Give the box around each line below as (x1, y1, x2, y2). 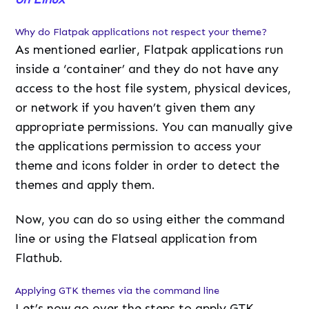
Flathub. (15, 250, 63, 266)
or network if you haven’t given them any (15, 99, 256, 115)
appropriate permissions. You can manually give (15, 119, 293, 134)
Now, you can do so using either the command (15, 211, 286, 227)
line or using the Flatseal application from (15, 230, 258, 246)
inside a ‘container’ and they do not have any (15, 61, 279, 77)
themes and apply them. (15, 177, 156, 192)
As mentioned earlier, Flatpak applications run (15, 41, 284, 57)
